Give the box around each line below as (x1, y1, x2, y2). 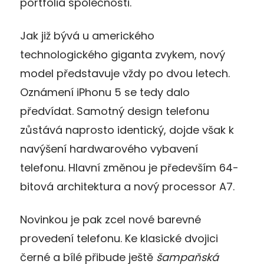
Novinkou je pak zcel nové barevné (20, 212, 201, 227)
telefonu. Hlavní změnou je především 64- (20, 160, 239, 175)
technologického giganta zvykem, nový (20, 47, 225, 62)
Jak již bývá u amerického (20, 28, 154, 43)
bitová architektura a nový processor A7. (20, 179, 235, 194)
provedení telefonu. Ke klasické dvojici (20, 230, 218, 246)
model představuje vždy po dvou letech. (20, 65, 230, 81)
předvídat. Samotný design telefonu (20, 103, 209, 118)
